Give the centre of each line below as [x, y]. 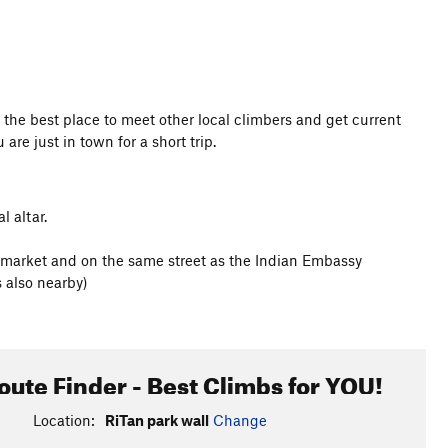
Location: [63, 420]
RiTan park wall [156, 420]
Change [239, 420]
